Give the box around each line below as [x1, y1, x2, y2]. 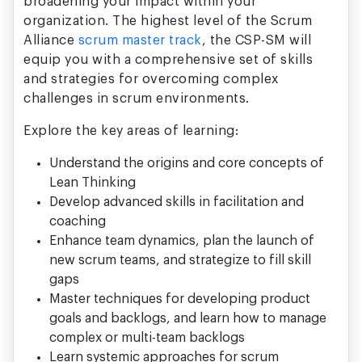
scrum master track [78, 34, 202, 48]
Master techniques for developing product [49, 293, 310, 306]
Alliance [23, 34, 78, 48]
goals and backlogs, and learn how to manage [49, 312, 326, 326]
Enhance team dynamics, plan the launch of [49, 234, 314, 248]
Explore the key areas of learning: [23, 124, 238, 138]
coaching [49, 215, 106, 229]
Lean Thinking [49, 176, 136, 190]
